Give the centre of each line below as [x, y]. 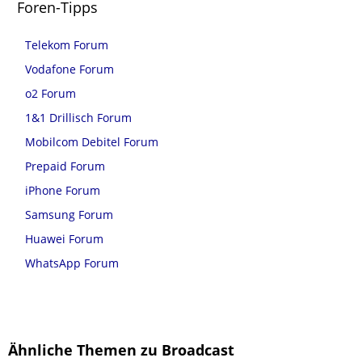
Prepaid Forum [65, 166]
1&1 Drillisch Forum [78, 118]
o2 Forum [51, 94]
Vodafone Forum [69, 69]
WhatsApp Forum [72, 263]
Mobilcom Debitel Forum [92, 142]
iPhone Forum [63, 191]
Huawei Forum [64, 239]
